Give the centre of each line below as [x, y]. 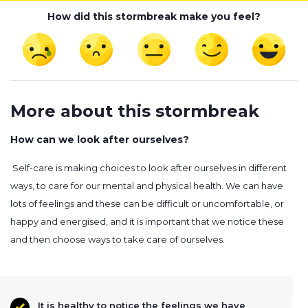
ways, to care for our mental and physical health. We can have [147, 186]
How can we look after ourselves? [100, 140]
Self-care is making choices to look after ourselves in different [148, 168]
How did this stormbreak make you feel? [154, 17]
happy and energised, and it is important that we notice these [147, 222]
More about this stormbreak [135, 111]
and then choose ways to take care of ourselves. [118, 240]
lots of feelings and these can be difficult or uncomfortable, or [147, 204]
